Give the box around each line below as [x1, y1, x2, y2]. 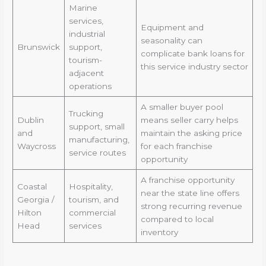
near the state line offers [140, 188, 239, 198]
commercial [68, 207, 116, 217]
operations [68, 81, 112, 91]
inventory [140, 227, 178, 237]
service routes [68, 147, 126, 157]
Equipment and [140, 22, 204, 32]
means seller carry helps [140, 115, 238, 125]
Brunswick [17, 42, 60, 52]
